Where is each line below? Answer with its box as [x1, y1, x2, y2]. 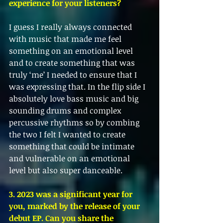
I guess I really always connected [9, 21, 134, 32]
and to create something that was [9, 57, 137, 68]
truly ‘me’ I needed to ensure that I [9, 69, 139, 80]
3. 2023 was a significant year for [9, 189, 134, 200]
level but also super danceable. [9, 165, 124, 176]
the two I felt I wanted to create [9, 129, 127, 140]
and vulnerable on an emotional [9, 153, 132, 164]
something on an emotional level [9, 45, 135, 56]
